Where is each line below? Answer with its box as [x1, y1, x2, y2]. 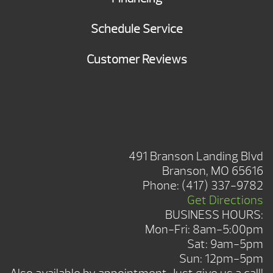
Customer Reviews [86, 52, 187, 68]
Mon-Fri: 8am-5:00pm [145, 221, 263, 237]
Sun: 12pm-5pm [179, 250, 263, 266]
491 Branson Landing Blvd [129, 148, 263, 164]
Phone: [143, 177, 182, 193]
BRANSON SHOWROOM [126, 126, 263, 144]
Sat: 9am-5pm [187, 236, 263, 252]
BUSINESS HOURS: [165, 207, 263, 222]
